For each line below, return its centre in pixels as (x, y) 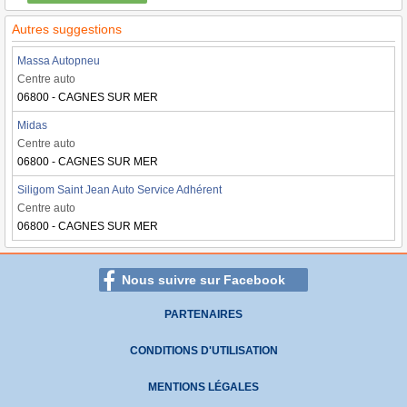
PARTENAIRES (203, 314)
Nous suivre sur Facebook (203, 280)
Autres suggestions (67, 29)
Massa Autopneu (59, 61)
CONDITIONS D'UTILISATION (203, 351)
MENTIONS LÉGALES (203, 387)
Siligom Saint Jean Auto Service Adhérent (119, 190)
